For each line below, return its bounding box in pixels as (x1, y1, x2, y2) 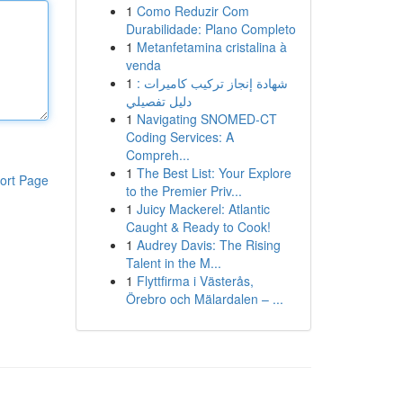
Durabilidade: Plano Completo (125, 20, 296, 38)
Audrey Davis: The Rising (136, 236, 281, 254)
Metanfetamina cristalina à (136, 38, 287, 56)
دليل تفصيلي (125, 92, 192, 110)
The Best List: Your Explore (136, 164, 291, 182)
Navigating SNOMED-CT (136, 110, 277, 128)
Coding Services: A (125, 128, 234, 146)
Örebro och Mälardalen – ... (125, 290, 283, 308)
